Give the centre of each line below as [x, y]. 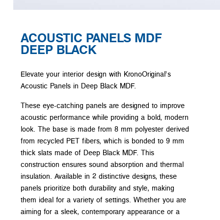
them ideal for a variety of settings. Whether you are [103, 199]
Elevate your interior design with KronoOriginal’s [96, 74]
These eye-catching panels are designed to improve [103, 105]
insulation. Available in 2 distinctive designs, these [99, 176]
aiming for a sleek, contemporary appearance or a [100, 211]
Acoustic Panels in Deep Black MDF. [78, 85]
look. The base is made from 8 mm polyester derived [105, 129]
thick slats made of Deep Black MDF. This [87, 152]
